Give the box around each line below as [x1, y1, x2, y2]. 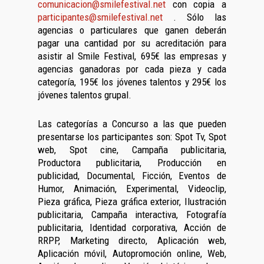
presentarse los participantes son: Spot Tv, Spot [38, 131, 226, 143]
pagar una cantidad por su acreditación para [38, 37, 226, 49]
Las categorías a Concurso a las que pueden [38, 118, 226, 130]
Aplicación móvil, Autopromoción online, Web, [38, 247, 226, 259]
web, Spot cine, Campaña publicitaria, [38, 144, 226, 156]
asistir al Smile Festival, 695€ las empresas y [38, 50, 226, 62]
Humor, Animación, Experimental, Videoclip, [38, 183, 226, 194]
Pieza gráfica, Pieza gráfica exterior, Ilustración [38, 196, 226, 207]
